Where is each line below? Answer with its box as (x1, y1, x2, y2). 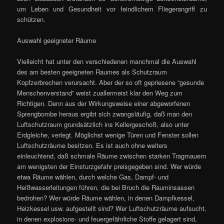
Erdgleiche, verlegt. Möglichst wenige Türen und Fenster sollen (17, 129, 199, 139)
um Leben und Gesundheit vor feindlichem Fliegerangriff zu (17, 3, 207, 13)
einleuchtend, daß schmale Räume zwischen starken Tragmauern (17, 150, 206, 160)
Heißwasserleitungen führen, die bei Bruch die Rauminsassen (17, 182, 195, 192)
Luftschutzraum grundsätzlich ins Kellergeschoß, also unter (17, 119, 189, 129)
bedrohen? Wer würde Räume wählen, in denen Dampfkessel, (17, 192, 195, 202)
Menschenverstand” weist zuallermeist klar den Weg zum (17, 87, 183, 97)
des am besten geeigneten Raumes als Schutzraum (17, 66, 167, 76)
